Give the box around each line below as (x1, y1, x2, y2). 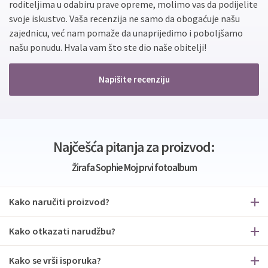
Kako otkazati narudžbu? (9, 225, 115, 237)
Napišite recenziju (98, 74, 170, 85)
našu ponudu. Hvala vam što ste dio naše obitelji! (9, 41, 206, 53)
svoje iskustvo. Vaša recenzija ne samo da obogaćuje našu (9, 13, 240, 25)
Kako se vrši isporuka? (9, 254, 101, 266)
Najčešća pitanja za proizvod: (53, 138, 215, 156)
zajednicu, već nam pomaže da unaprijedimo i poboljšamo (9, 27, 243, 39)
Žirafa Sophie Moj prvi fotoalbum (71, 161, 197, 174)
